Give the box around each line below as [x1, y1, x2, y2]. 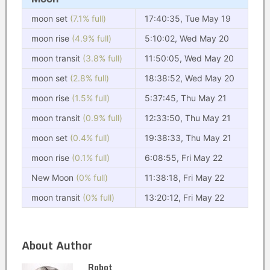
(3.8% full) [82, 53, 122, 63]
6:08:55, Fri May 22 [144, 152, 222, 163]
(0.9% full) [82, 113, 122, 123]
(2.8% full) [69, 73, 109, 83]
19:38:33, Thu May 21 [144, 133, 231, 143]
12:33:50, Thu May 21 [144, 113, 231, 123]
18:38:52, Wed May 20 [144, 73, 234, 83]
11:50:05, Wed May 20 [144, 53, 234, 63]
